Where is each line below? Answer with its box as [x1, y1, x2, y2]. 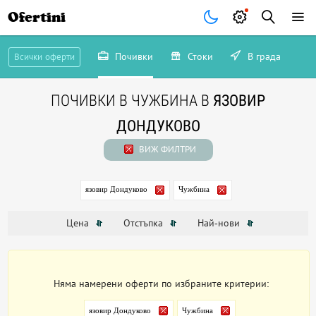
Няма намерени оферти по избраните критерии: [54, 278, 270, 290]
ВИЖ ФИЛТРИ [136, 144, 196, 154]
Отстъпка [123, 217, 166, 229]
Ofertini [8, 9, 66, 25]
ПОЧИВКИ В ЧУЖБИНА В [51, 92, 213, 109]
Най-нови [197, 217, 243, 229]
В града [244, 51, 281, 62]
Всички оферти [13, 51, 75, 62]
